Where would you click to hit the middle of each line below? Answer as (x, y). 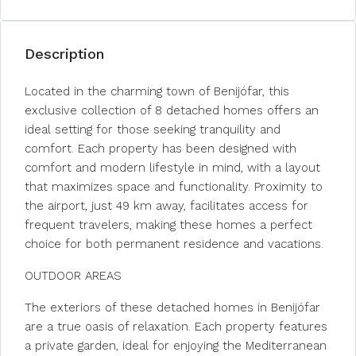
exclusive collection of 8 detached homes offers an (172, 110)
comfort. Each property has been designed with (161, 149)
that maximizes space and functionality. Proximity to (174, 187)
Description (64, 54)
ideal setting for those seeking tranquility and (153, 130)
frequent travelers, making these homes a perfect (168, 225)
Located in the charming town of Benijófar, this (157, 91)
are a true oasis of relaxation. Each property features (176, 327)
